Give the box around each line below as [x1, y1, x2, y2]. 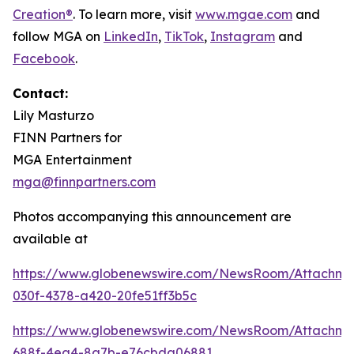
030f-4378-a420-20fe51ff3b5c [13, 287, 197, 303]
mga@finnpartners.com [13, 173, 156, 190]
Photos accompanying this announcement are [13, 208, 292, 224]
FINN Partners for [13, 129, 122, 145]
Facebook [13, 50, 75, 66]
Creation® [13, 6, 73, 22]
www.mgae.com [195, 6, 292, 22]
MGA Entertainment [13, 151, 132, 168]
